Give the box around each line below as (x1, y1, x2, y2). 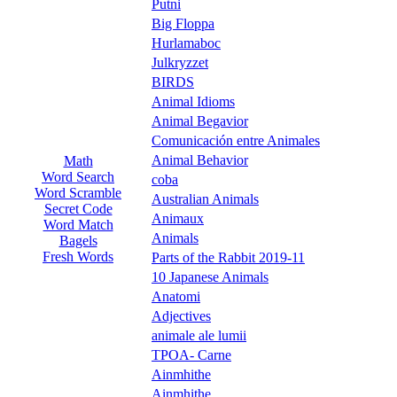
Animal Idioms (152, 93, 235, 109)
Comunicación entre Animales (152, 132, 320, 148)
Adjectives (152, 307, 211, 323)
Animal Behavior (152, 152, 248, 167)
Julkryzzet (152, 54, 208, 70)
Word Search (42, 169, 114, 184)
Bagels (58, 233, 97, 248)
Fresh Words (43, 249, 113, 264)
